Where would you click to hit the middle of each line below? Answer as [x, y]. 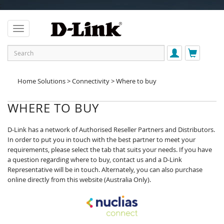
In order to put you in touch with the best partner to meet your [101, 139]
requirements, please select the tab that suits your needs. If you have [110, 149]
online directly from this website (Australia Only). [79, 179]
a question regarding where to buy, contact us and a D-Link [95, 159]
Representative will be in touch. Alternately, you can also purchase [105, 169]
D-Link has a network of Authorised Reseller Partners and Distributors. [111, 129]
